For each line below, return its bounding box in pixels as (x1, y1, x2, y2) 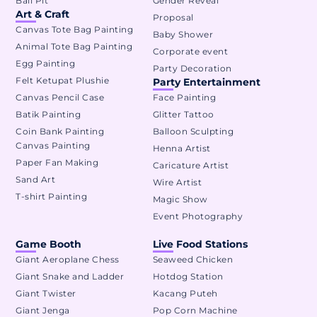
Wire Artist (152, 176, 202, 188)
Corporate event (152, 45, 229, 57)
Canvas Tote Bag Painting (16, 23, 134, 35)
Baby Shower (152, 28, 214, 40)
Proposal (152, 11, 194, 23)
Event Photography (152, 210, 243, 221)
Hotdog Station (152, 270, 224, 282)
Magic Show (152, 193, 208, 204)
